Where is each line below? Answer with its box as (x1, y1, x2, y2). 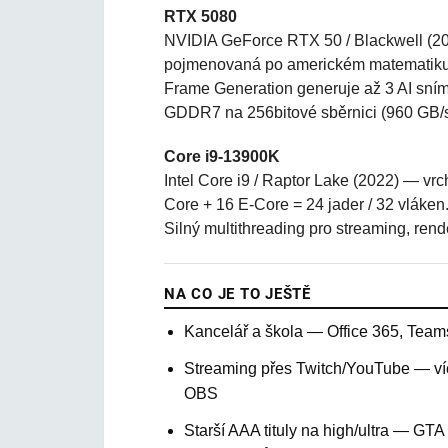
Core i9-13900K (164, 148, 280, 165)
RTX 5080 (164, 8, 237, 25)
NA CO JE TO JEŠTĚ (164, 285, 311, 303)
